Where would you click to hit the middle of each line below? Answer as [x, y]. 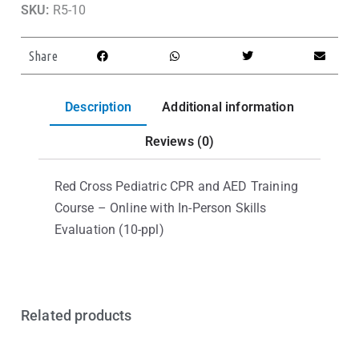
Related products [77, 316]
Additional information [228, 107]
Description [98, 107]
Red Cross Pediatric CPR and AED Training [176, 187]
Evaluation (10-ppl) [109, 230]
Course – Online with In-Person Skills [160, 208]
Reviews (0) [179, 142]
